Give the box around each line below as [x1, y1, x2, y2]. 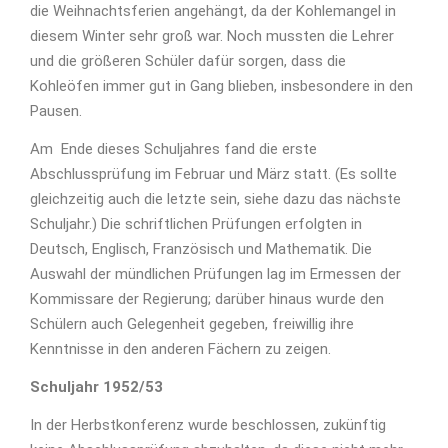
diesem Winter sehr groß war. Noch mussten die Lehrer [30, 27, 394, 46]
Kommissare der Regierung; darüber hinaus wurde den [30, 290, 384, 309]
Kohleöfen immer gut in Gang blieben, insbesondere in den [30, 77, 413, 96]
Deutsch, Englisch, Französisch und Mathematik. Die [30, 240, 372, 259]
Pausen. [30, 102, 82, 121]
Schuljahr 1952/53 [30, 378, 163, 397]
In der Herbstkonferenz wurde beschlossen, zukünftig [30, 416, 386, 435]
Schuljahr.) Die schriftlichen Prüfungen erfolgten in [30, 215, 362, 234]
